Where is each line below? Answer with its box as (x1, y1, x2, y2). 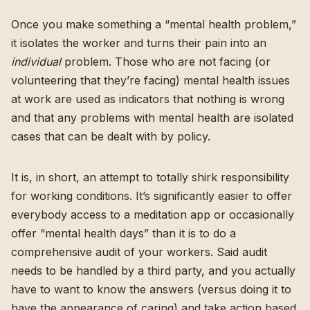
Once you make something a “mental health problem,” (11, 17, 296, 31)
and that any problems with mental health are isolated (11, 110, 293, 125)
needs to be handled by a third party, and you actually (11, 263, 295, 277)
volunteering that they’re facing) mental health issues (11, 73, 290, 87)
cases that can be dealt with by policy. (11, 129, 210, 143)
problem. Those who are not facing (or (61, 54, 271, 69)
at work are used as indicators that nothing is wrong (11, 91, 284, 106)
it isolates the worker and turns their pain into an (11, 35, 266, 50)
